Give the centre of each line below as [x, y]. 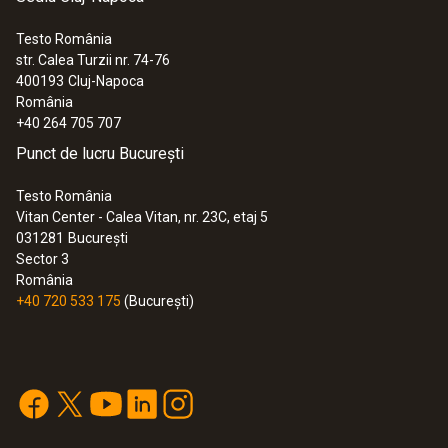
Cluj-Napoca [106, 81]
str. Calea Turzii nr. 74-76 [93, 60]
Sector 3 [42, 259]
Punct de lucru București [100, 154]
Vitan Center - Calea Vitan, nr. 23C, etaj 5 [142, 217]
